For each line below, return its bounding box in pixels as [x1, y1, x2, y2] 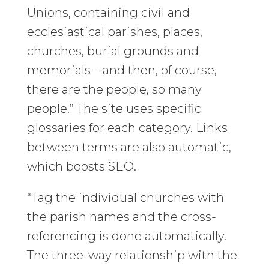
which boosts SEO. [26, 159, 136, 174]
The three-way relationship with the [26, 247, 237, 262]
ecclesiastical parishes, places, [26, 24, 202, 39]
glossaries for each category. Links [26, 120, 228, 135]
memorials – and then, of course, [26, 62, 217, 77]
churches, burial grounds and [26, 43, 199, 58]
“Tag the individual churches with [26, 190, 224, 205]
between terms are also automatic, [26, 139, 231, 154]
